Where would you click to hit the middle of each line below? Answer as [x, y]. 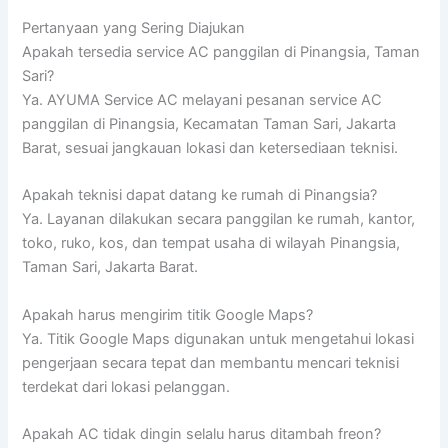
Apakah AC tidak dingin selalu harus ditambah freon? [202, 434]
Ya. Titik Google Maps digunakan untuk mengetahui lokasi [218, 338]
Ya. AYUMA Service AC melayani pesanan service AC [202, 99]
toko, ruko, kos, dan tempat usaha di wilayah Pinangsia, [211, 243]
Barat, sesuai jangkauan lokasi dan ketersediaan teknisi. [210, 147]
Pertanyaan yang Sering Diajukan [134, 27]
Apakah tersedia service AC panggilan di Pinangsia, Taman [221, 51]
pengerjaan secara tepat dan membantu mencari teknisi [211, 362]
